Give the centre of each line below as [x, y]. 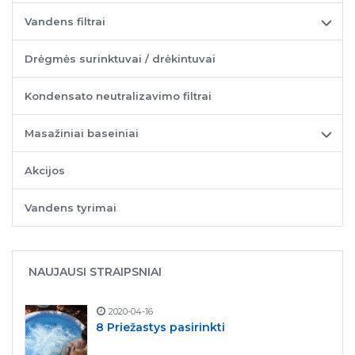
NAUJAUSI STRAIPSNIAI [95, 271]
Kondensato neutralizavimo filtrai [118, 95]
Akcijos [45, 170]
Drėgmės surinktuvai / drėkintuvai [120, 58]
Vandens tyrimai [71, 207]
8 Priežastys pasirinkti [160, 327]
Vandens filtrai [65, 21]
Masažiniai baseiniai [82, 133]
